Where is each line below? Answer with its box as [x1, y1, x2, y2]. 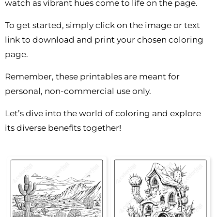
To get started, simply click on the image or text [5, 20, 200, 31]
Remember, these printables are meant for [5, 72, 180, 82]
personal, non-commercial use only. [5, 86, 151, 96]
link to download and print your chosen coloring [5, 35, 203, 45]
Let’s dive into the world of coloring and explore [5, 108, 201, 119]
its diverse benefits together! [5, 123, 121, 133]
